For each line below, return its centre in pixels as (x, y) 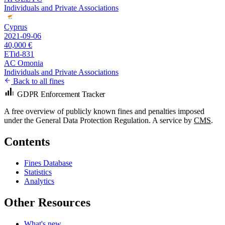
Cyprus (16, 27)
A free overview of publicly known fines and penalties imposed (104, 111)
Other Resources (47, 202)
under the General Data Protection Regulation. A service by (99, 120)
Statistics (38, 172)
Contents (27, 141)
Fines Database (48, 163)
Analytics (39, 181)
